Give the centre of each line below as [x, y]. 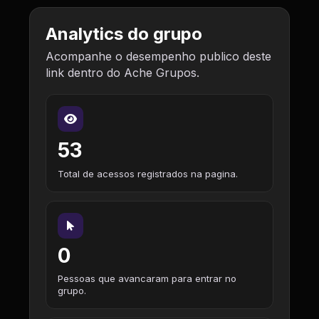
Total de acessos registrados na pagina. [148, 174]
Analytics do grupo [124, 34]
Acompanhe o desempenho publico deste [158, 56]
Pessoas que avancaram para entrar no [147, 278]
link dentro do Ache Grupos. [122, 73]
